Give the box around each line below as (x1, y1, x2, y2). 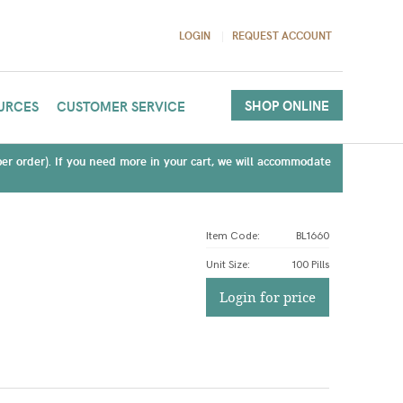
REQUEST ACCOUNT (231, 28, 332, 42)
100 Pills (291, 258, 329, 272)
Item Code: (205, 229, 260, 243)
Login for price (219, 288, 316, 306)
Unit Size (205, 258, 247, 272)
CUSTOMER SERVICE (56, 97, 185, 115)
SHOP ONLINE (244, 96, 329, 114)
